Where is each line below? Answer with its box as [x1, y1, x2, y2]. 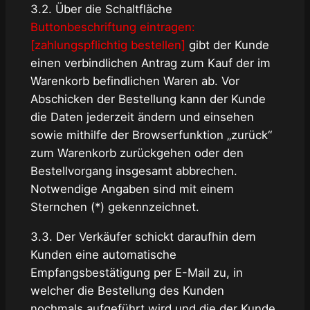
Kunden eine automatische [30, 248, 176, 262]
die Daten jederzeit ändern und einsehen [30, 110, 254, 125]
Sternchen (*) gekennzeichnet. [30, 200, 199, 215]
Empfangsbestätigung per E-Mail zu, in [30, 266, 243, 280]
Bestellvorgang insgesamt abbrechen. [30, 164, 237, 179]
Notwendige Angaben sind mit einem [30, 182, 234, 197]
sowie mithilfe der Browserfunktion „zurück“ [30, 128, 272, 143]
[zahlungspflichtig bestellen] [30, 38, 185, 53]
